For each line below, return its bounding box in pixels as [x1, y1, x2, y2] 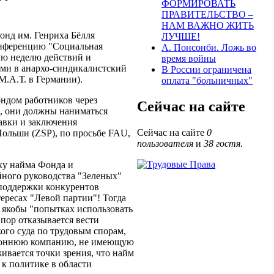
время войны [161, 53, 216, 64]
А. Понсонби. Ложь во [161, 42, 256, 53]
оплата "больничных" [161, 75, 253, 86]
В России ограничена [161, 64, 251, 75]
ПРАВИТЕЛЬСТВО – [161, 9, 253, 20]
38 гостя [204, 138, 240, 149]
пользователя [137, 138, 193, 149]
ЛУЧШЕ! [161, 31, 200, 42]
